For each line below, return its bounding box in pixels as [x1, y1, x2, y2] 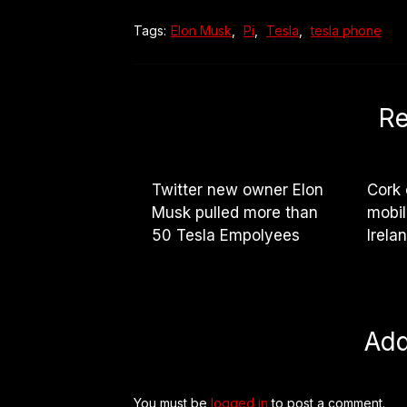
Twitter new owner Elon [152, 181, 323, 200]
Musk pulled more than [152, 203, 318, 223]
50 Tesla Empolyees [152, 226, 300, 245]
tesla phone [311, 23, 382, 39]
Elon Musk [171, 23, 232, 39]
